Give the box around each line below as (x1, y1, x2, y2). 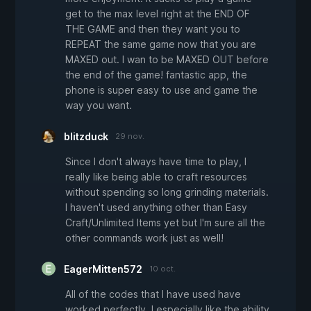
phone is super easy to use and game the (65, 84, 258, 96)
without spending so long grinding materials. (65, 186, 269, 199)
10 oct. (149, 264, 176, 274)
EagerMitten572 (64, 263, 142, 276)
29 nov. (115, 131, 144, 142)
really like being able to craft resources (65, 171, 247, 183)
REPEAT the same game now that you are (65, 38, 256, 51)
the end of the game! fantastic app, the (65, 69, 247, 81)
